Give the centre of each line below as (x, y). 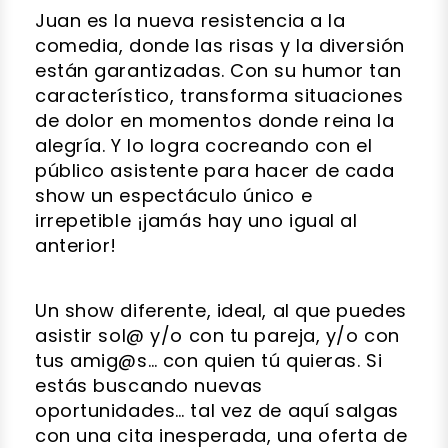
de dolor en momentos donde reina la (215, 120)
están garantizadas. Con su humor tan (218, 70)
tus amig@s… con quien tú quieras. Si (209, 360)
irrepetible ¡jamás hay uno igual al (196, 220)
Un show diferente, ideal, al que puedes (221, 310)
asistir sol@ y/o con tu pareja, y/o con (217, 335)
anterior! (76, 245)
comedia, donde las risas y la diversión (220, 45)
